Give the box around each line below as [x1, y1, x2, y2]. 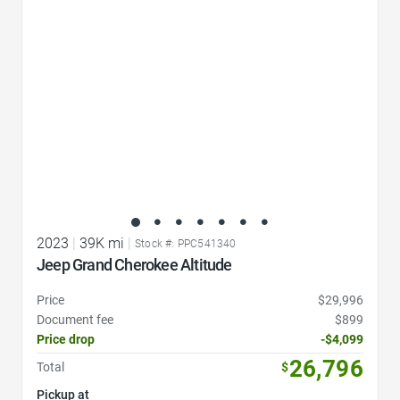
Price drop [37, 331, 95, 346]
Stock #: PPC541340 [135, 237, 237, 250]
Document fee [37, 312, 113, 327]
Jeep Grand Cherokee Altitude [37, 254, 232, 274]
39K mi [79, 234, 124, 252]
